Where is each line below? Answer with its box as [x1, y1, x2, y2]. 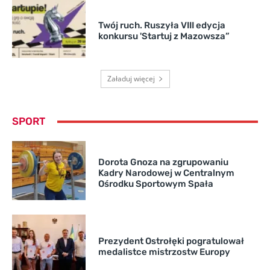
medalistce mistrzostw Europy [98, 246, 230, 258]
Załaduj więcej [107, 74, 155, 84]
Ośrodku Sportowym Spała [98, 178, 213, 190]
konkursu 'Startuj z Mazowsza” [98, 31, 230, 42]
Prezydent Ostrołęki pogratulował [98, 236, 244, 247]
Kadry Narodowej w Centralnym [98, 168, 234, 179]
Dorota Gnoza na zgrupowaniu [98, 157, 228, 168]
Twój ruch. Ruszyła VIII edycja [98, 20, 225, 31]
